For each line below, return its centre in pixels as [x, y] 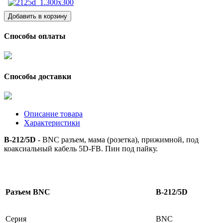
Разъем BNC [28, 192]
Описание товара [53, 113]
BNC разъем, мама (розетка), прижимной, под [119, 139]
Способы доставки [38, 76]
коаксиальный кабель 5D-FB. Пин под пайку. [81, 148]
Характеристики [52, 122]
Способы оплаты [35, 36]
